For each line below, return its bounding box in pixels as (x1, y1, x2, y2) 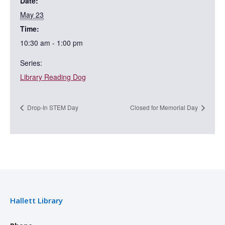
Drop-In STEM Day (26, 102, 78, 111)
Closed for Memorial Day (130, 102, 199, 111)
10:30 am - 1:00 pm (20, 37, 83, 48)
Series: (20, 57, 42, 68)
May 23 (20, 9, 44, 20)
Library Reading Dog (20, 71, 86, 82)
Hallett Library (10, 195, 63, 205)
